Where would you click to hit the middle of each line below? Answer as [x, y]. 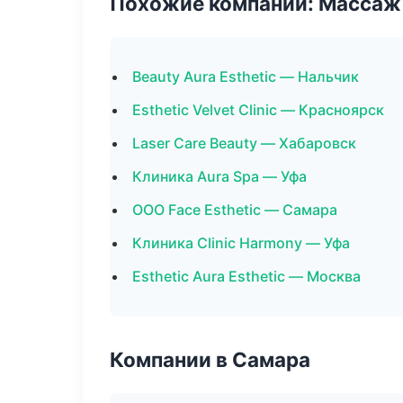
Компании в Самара [210, 359]
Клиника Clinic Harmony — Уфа [241, 243]
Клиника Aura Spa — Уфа [219, 176]
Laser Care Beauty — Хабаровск [244, 143]
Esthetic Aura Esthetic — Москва [246, 276]
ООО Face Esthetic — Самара [235, 210]
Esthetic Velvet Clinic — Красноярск [258, 110]
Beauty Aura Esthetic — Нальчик [246, 76]
